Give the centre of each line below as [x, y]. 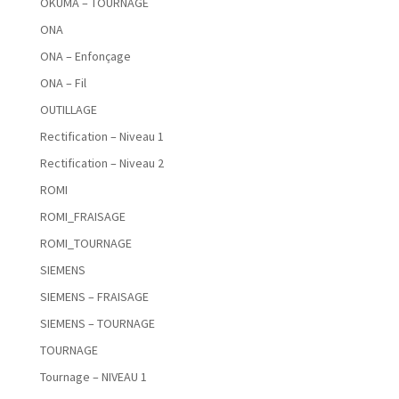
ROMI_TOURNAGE [85, 244]
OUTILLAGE [68, 110]
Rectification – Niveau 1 [102, 137]
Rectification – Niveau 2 [102, 163]
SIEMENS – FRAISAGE [94, 297]
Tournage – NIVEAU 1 [93, 377]
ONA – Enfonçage [85, 57]
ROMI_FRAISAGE [82, 217]
